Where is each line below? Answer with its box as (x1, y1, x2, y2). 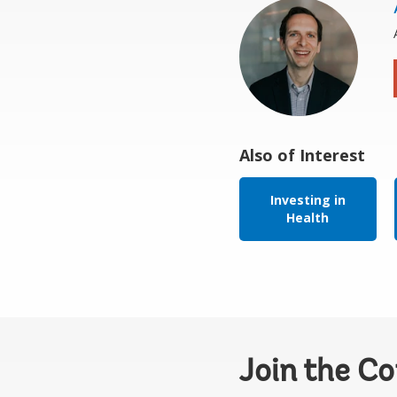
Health (286, 209, 329, 226)
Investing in (269, 191, 346, 208)
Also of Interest (238, 144, 365, 166)
